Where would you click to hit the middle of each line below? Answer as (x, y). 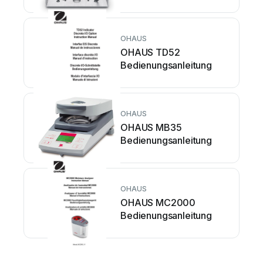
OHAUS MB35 (151, 127)
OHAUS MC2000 (158, 202)
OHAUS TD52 (150, 52)
